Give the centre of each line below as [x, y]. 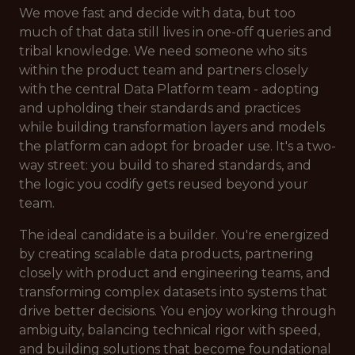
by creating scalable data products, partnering [166, 254]
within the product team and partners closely [164, 70]
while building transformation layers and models [172, 127]
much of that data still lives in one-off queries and [176, 32]
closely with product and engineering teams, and [175, 273]
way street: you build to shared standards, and [165, 165]
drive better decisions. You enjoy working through [177, 311]
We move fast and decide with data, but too [157, 13]
